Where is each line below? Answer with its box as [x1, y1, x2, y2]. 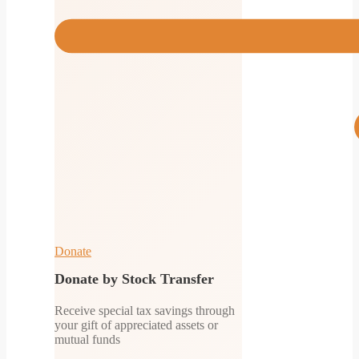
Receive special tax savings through [54, 303, 235, 317]
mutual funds [54, 332, 120, 346]
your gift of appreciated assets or [54, 317, 218, 332]
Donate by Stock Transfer [54, 270, 214, 287]
